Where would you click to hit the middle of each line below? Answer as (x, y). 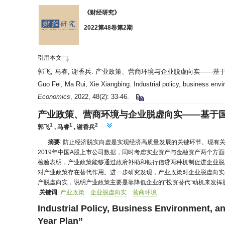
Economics (54, 97)
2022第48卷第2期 (108, 28)
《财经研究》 (102, 13)
